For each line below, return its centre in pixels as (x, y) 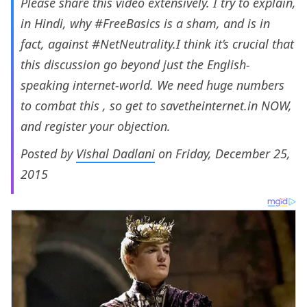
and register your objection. (96, 126)
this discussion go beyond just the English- (135, 65)
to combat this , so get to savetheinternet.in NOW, (156, 106)
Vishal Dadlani (115, 154)
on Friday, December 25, (223, 154)
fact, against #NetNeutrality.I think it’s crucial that (157, 44)
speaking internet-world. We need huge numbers (152, 85)
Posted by (48, 154)
